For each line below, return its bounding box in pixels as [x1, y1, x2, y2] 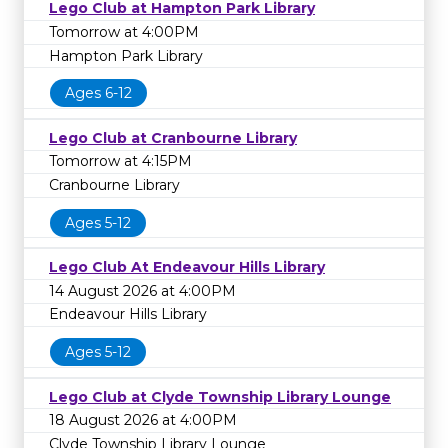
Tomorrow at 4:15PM [49, 152, 192, 171]
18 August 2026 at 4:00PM [49, 411, 237, 430]
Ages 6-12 [65, 84, 132, 103]
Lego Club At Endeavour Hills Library [49, 258, 325, 277]
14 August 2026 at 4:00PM [49, 281, 236, 300]
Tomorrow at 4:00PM [49, 22, 199, 41]
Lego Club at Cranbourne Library [49, 128, 297, 147]
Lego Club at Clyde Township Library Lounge [49, 387, 391, 406]
